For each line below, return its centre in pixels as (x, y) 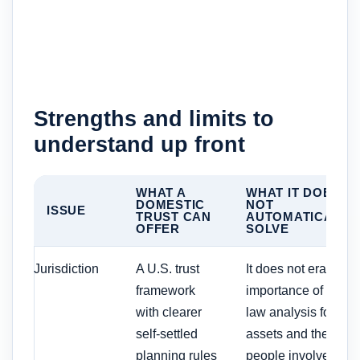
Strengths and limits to (154, 118)
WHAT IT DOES (293, 192)
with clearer (169, 312)
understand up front (139, 144)
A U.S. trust (168, 268)
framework (166, 290)
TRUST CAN (174, 216)
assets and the (287, 333)
